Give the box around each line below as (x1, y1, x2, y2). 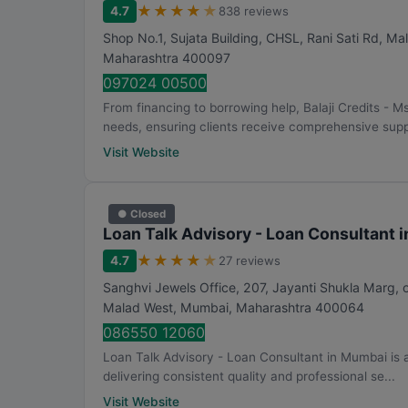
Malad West (103, 300, 173, 315)
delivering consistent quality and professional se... (103, 369, 395, 383)
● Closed (117, 207, 166, 220)
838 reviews (219, 4, 289, 18)
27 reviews (219, 253, 280, 268)
